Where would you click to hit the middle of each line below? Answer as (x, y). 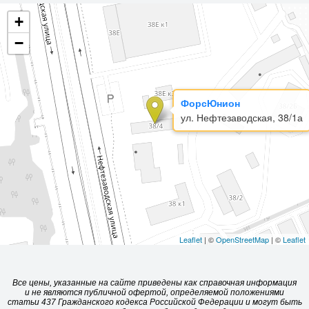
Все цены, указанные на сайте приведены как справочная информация (154, 282)
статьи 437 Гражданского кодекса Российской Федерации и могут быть (154, 302)
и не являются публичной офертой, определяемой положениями (154, 292)
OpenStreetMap (242, 239)
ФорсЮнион (210, 102)
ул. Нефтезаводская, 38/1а (242, 117)
